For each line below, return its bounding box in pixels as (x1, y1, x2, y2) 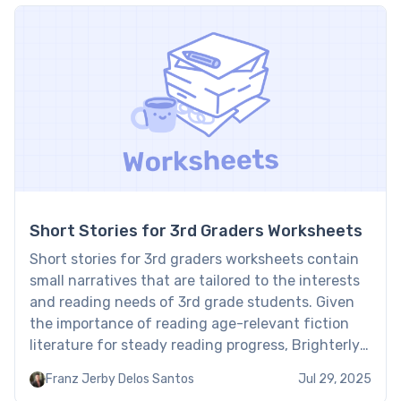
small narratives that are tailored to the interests (30, 272, 360, 290)
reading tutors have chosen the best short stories (30, 358, 365, 376)
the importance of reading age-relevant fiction (30, 315, 349, 333)
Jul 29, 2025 (298, 371, 371, 388)
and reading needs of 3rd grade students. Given (30, 294, 354, 311)
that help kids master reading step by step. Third (30, 380, 364, 397)
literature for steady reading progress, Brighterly (30, 337, 360, 354)
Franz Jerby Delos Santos (46, 371, 194, 388)
